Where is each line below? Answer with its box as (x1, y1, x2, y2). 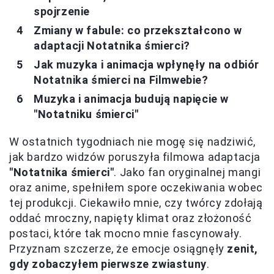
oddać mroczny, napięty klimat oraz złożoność (9, 211, 252, 224)
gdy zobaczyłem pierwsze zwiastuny (9, 257, 207, 270)
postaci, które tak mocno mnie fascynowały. (9, 226, 242, 240)
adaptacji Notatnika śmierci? (34, 39, 190, 52)
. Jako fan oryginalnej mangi (114, 165, 261, 179)
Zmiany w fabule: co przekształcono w (34, 23, 242, 37)
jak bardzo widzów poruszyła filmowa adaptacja (9, 150, 261, 163)
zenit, (227, 242, 259, 255)
